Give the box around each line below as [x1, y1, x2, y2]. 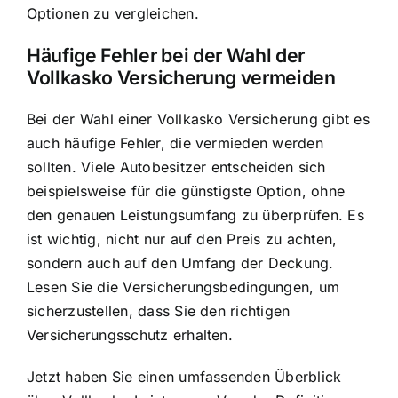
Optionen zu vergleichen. [27, 4, 199, 22]
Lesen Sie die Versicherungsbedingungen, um [27, 278, 340, 297]
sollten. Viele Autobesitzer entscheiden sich [27, 158, 326, 177]
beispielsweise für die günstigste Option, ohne [27, 182, 346, 201]
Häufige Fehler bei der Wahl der [27, 44, 306, 68]
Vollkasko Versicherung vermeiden [27, 66, 336, 90]
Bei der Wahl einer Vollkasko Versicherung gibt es [27, 110, 370, 129]
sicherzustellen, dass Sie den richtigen [27, 302, 291, 321]
